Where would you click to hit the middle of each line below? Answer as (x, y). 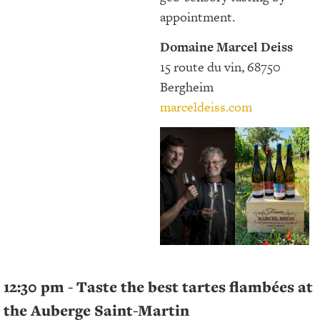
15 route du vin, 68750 (220, 66)
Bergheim (187, 86)
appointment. (197, 16)
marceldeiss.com (206, 106)
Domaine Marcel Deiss (226, 46)
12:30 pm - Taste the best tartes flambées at (158, 287)
